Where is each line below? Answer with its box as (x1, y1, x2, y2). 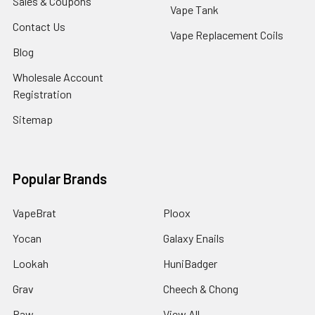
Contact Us (13, 20, 65, 34)
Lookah (13, 257, 49, 271)
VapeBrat (13, 206, 56, 220)
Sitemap (13, 112, 53, 127)
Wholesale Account (13, 70, 103, 84)
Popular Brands (13, 170, 107, 188)
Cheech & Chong (163, 282, 238, 296)
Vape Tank (170, 3, 219, 17)
